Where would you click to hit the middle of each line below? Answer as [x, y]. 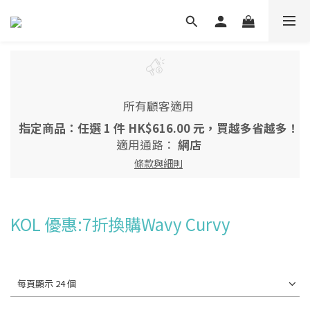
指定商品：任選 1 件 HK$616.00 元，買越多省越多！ [158, 128]
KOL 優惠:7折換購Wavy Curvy [120, 224]
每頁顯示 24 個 [47, 284]
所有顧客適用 [158, 106]
